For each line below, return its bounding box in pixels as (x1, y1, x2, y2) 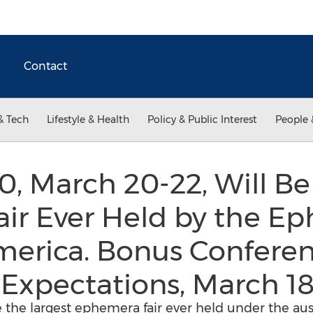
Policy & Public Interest (147, 113, 257, 126)
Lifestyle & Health (47, 113, 129, 126)
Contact (24, 59, 67, 73)
